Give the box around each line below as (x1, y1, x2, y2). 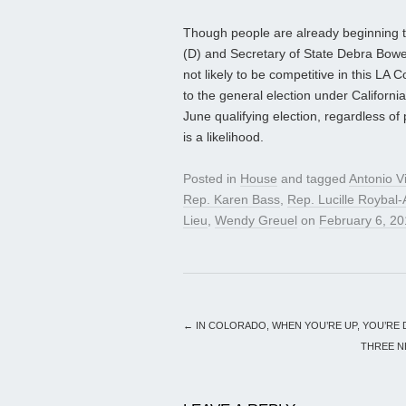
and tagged (277, 171, 349, 187)
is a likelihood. (183, 130, 264, 145)
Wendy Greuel (215, 213, 297, 228)
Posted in (183, 171, 240, 187)
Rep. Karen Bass (183, 192, 280, 208)
